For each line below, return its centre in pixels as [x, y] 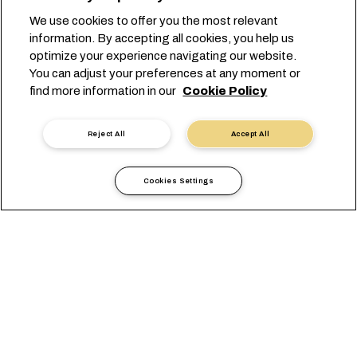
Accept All [251, 134]
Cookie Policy [225, 91]
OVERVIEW [178, 324]
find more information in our [104, 91]
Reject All [106, 134]
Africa [138, 231]
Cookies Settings [178, 181]
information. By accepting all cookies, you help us [162, 38]
